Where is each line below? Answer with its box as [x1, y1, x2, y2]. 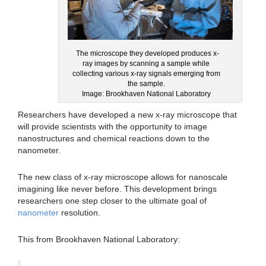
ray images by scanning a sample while [83, 59, 210, 68]
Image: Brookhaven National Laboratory [81, 90, 211, 99]
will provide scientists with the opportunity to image [18, 122, 207, 132]
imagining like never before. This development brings [18, 184, 217, 194]
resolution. [59, 208, 100, 218]
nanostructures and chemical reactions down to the [18, 134, 210, 144]
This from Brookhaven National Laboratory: [18, 235, 180, 245]
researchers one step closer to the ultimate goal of [18, 196, 207, 206]
